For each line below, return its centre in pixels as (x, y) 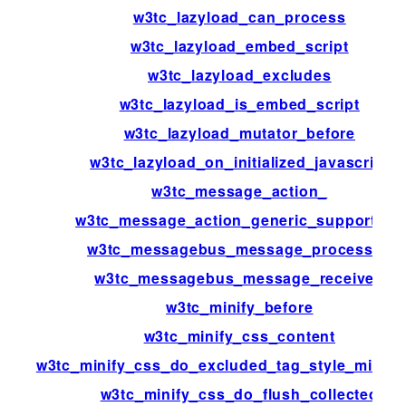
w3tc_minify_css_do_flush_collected (239, 393)
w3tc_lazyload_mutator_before (239, 132)
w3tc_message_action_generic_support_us (240, 219)
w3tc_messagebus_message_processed (240, 248)
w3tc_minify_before (240, 306)
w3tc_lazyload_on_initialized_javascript (240, 161)
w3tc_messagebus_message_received (240, 277)
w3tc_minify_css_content (239, 335)
